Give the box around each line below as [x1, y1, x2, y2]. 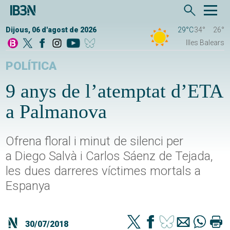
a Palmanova [6, 101, 107, 123]
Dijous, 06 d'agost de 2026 [6, 26, 97, 34]
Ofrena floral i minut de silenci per [6, 134, 184, 149]
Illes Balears [185, 39, 224, 47]
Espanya [6, 179, 51, 194]
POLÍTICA [6, 59, 57, 73]
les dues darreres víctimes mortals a [6, 164, 201, 179]
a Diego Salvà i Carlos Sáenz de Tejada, [6, 149, 214, 164]
